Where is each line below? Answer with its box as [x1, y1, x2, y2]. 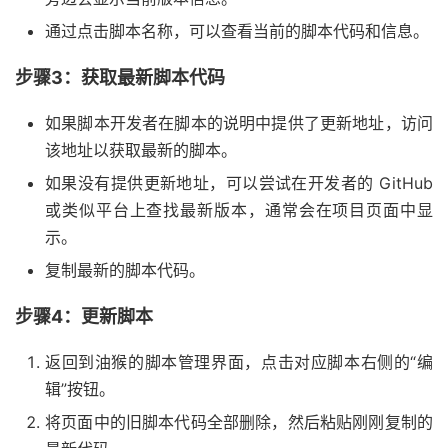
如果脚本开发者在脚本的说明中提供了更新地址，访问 [45, 113, 433, 134]
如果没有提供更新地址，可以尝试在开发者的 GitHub [45, 173, 433, 194]
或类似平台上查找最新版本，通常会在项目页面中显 [45, 200, 433, 221]
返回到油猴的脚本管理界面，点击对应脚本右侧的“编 [45, 352, 433, 373]
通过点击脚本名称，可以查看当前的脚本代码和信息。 [45, 21, 429, 42]
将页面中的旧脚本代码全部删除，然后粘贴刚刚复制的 [45, 412, 433, 433]
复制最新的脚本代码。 [45, 260, 205, 281]
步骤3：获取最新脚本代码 [15, 67, 225, 89]
